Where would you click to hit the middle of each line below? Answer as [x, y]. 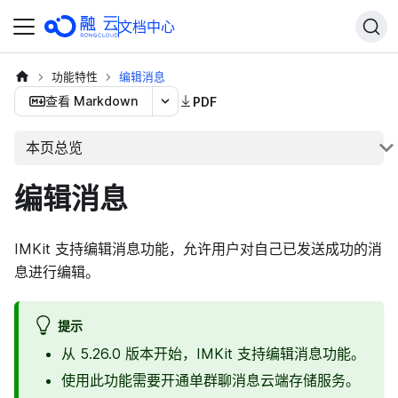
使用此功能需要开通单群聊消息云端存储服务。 [211, 380]
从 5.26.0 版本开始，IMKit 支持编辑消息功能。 [213, 353]
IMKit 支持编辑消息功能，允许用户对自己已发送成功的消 [198, 248]
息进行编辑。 [57, 271]
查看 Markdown [92, 101]
